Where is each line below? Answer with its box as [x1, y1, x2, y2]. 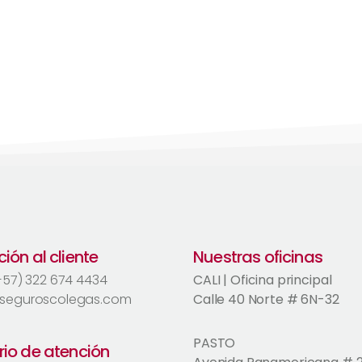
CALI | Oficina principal [193, 271, 332, 289]
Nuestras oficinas [193, 246, 322, 268]
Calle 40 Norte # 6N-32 [193, 290, 339, 309]
